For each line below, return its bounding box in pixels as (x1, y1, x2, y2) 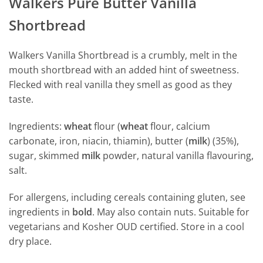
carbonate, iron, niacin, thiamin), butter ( (9, 134, 188, 148)
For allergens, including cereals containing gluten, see (9, 191, 245, 204)
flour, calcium (148, 120, 210, 133)
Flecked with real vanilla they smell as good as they (9, 78, 232, 92)
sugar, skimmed (9, 149, 82, 163)
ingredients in (9, 205, 72, 219)
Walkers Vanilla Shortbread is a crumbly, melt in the (9, 49, 237, 62)
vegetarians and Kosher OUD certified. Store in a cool (9, 220, 244, 234)
